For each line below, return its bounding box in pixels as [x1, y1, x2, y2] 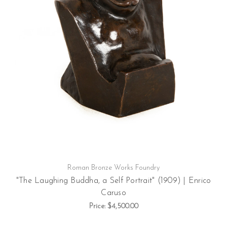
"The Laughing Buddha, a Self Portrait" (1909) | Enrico [16, 176, 211, 185]
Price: [89, 202, 107, 210]
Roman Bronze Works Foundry [67, 164, 160, 172]
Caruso [101, 188, 126, 197]
